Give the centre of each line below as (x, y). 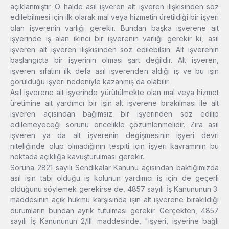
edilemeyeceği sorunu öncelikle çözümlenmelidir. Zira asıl (114, 125)
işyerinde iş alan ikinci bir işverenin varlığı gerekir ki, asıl (114, 39)
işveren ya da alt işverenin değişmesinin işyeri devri (114, 135)
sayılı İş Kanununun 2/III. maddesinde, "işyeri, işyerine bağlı (114, 221)
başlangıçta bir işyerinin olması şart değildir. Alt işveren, (114, 60)
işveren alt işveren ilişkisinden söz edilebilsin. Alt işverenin (114, 50)
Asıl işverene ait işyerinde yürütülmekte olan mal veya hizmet (114, 93)
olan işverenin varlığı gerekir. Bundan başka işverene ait (114, 28)
